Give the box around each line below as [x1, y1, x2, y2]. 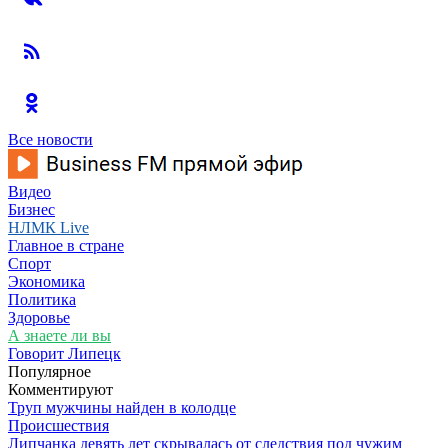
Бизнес [8, 201, 55, 218]
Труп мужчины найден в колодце [8, 399, 236, 416]
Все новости [8, 131, 93, 148]
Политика [8, 291, 76, 308]
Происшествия [8, 417, 109, 434]
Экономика [8, 273, 85, 290]
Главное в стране [8, 237, 124, 254]
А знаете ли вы [8, 327, 111, 344]
